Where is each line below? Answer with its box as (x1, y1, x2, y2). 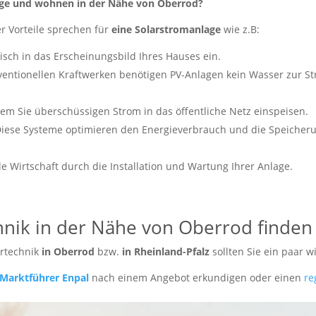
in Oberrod (42, 245, 95, 259)
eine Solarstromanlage (111, 23, 224, 37)
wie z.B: (224, 23, 260, 37)
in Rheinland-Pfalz (122, 245, 213, 259)
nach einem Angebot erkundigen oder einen (89, 271, 305, 285)
